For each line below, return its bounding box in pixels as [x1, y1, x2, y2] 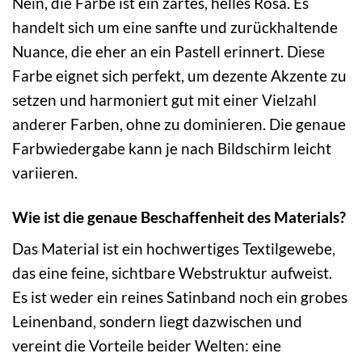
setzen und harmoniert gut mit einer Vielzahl [12, 90, 317, 109]
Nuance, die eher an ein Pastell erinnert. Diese [12, 41, 325, 61]
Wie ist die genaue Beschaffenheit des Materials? [12, 207, 346, 226]
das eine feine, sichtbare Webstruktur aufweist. [12, 263, 332, 283]
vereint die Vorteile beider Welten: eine [12, 336, 281, 356]
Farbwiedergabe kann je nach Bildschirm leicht [12, 138, 331, 158]
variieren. [12, 162, 78, 182]
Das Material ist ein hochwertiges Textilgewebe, [12, 239, 335, 259]
